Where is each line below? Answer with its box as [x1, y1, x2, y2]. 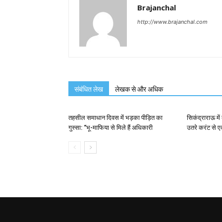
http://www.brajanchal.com [137, 18, 208, 25]
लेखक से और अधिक [115, 85, 163, 93]
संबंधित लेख [74, 85, 103, 93]
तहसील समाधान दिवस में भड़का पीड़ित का [68, 113, 163, 121]
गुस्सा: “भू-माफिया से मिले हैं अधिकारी [68, 123, 153, 131]
